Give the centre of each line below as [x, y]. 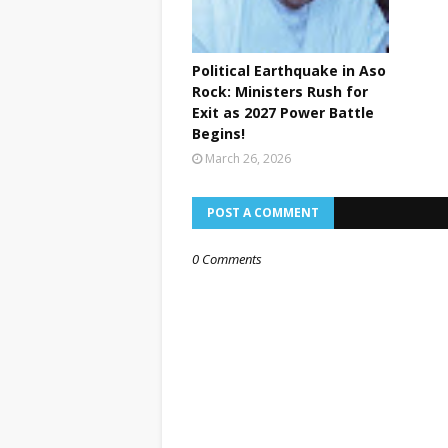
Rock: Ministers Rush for [280, 91]
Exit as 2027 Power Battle [283, 112]
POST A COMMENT [263, 212]
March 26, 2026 [248, 158]
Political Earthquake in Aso [289, 70]
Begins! [218, 133]
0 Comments [227, 259]
